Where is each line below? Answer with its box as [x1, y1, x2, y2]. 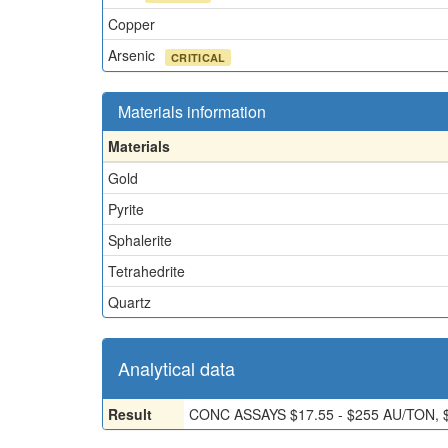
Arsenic [108, 45, 159, 65]
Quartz [108, 292, 151, 312]
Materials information [118, 100, 266, 123]
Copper [108, 14, 155, 34]
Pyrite [108, 199, 144, 219]
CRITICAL [171, 49, 226, 65]
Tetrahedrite [108, 261, 185, 281]
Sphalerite [108, 230, 172, 250]
